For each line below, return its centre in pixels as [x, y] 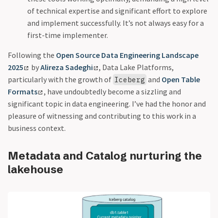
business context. [37, 128]
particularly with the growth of [60, 79]
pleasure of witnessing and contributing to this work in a [102, 116]
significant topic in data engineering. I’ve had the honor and [107, 104]
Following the [32, 55]
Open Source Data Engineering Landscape [127, 55]
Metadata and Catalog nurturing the [105, 156]
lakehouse [36, 170]
